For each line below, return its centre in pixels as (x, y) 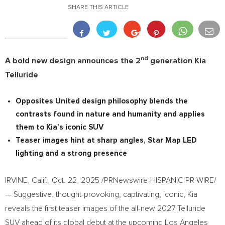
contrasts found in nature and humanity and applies (110, 114)
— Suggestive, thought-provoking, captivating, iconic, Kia (101, 194)
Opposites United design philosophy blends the (102, 101)
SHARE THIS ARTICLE (98, 7)
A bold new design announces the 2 (73, 61)
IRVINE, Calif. (26, 180)
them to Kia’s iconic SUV (60, 127)
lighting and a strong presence (71, 153)
